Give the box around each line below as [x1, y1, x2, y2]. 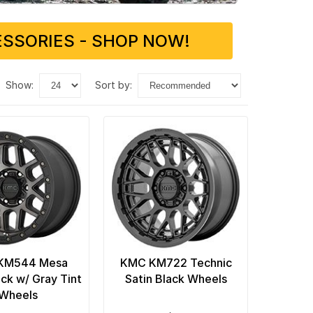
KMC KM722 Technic [119, 255, 232, 270]
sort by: [101, 78, 132, 91]
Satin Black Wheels [124, 271, 227, 286]
